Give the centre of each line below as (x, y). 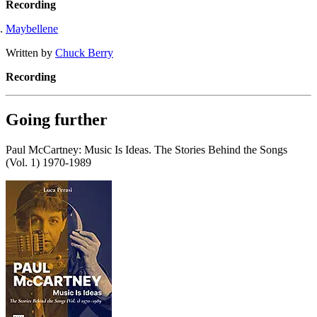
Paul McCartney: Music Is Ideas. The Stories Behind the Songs (146, 149)
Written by (30, 52)
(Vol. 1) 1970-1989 (48, 162)
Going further (57, 119)
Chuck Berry (84, 52)
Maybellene (32, 28)
